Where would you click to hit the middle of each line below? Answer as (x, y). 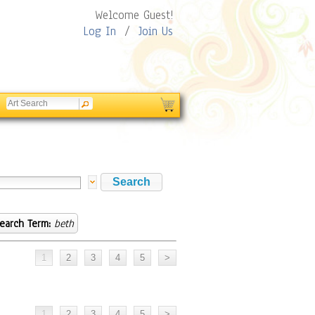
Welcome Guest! (134, 15)
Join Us (156, 31)
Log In (99, 31)
